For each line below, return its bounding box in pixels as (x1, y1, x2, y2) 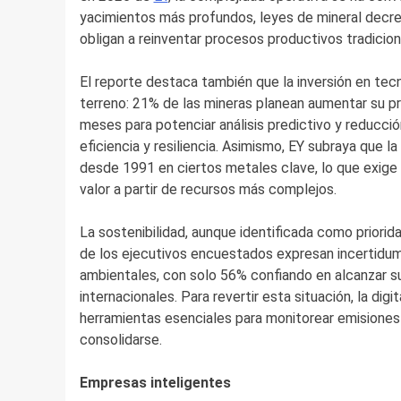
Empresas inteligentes (79, 373, 231, 391)
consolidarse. (79, 330, 162, 348)
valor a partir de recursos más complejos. (79, 180, 337, 198)
